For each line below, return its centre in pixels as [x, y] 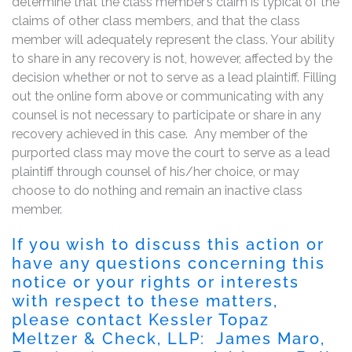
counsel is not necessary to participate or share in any [167, 115]
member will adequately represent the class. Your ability [173, 39]
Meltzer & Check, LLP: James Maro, [169, 338]
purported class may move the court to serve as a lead [171, 152]
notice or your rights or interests [156, 282]
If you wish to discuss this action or [168, 244]
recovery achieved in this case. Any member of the [159, 134]
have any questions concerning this [169, 263]
